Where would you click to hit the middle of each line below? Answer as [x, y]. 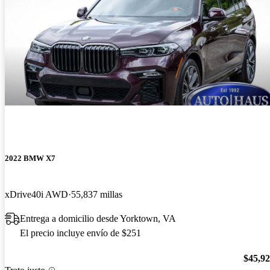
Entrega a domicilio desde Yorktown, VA [98, 218]
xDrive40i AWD [36, 194]
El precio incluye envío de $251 [80, 233]
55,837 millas [97, 194]
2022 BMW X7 [30, 159]
